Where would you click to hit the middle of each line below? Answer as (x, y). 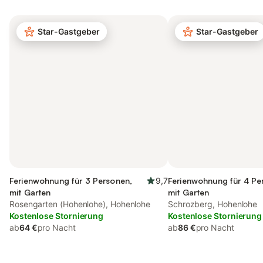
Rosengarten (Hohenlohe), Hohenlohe (80, 204)
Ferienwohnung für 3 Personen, (71, 181)
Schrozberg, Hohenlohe (213, 204)
